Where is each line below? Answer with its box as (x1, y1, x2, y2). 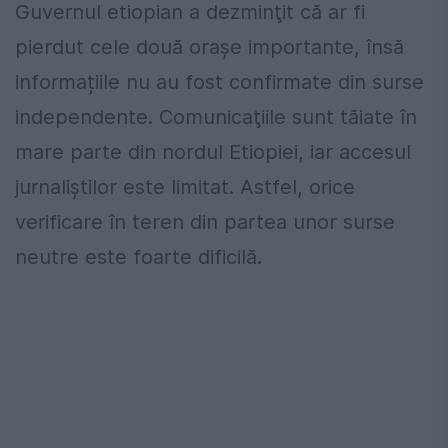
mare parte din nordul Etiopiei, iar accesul (15, 139, 411, 164)
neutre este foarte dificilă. (15, 244, 262, 269)
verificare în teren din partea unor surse (15, 209, 395, 234)
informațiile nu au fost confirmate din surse (15, 69, 424, 94)
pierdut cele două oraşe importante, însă (15, 34, 404, 59)
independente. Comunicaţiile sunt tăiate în (15, 104, 417, 129)
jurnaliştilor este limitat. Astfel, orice (15, 174, 355, 199)
